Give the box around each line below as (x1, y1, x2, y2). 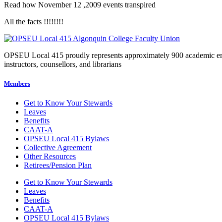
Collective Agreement (24, 143, 92, 152)
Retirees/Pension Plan (24, 161, 92, 170)
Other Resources (24, 152, 76, 161)
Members (4, 79, 30, 87)
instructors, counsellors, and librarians (4, 59, 121, 68)
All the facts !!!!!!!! (4, 17, 63, 26)
